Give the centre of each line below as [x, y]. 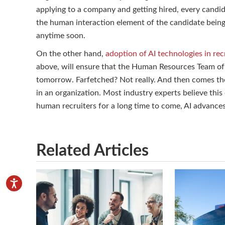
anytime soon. [63, 35]
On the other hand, [71, 53]
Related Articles [92, 150]
